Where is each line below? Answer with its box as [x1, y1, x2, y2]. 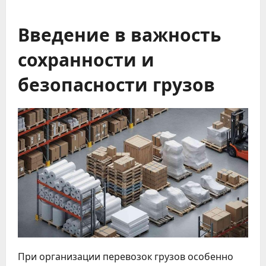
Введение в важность [18, 20, 221, 47]
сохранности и [18, 45, 154, 72]
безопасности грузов [18, 70, 215, 97]
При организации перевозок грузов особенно [18, 250, 233, 264]
